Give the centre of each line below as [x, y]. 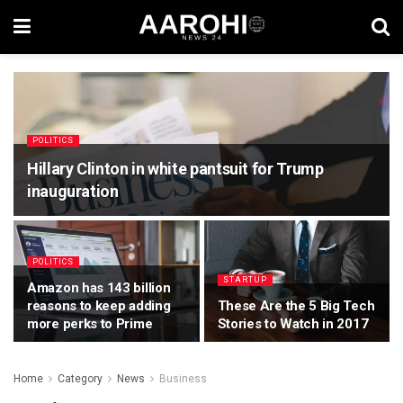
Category [80, 379]
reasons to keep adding [99, 306]
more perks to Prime [90, 324]
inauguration [73, 191]
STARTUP [245, 280]
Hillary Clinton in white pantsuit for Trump [175, 169]
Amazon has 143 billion [99, 288]
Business [183, 379]
